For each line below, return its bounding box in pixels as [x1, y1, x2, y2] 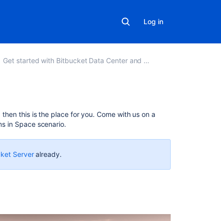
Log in [144, 17, 163, 26]
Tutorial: [170, 149, 196, 158]
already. [34, 150, 62, 158]
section [170, 129, 199, 139]
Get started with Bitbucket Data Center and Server [3, 56, 144, 65]
